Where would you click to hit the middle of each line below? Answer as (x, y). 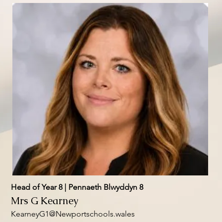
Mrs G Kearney (44, 201)
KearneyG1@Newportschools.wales (73, 214)
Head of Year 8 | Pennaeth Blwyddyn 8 (77, 187)
